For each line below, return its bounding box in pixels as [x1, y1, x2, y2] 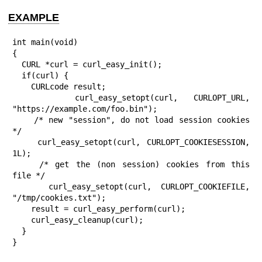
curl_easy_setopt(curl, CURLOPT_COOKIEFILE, [12, 182, 49, 192]
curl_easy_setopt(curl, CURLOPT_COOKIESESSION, [12, 137, 38, 147]
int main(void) [12, 37, 78, 47]
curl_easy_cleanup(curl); [12, 215, 31, 225]
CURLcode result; [12, 82, 31, 92]
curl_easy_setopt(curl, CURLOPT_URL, [12, 93, 75, 103]
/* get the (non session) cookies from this [12, 160, 39, 170]
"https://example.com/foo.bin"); [12, 104, 157, 114]
